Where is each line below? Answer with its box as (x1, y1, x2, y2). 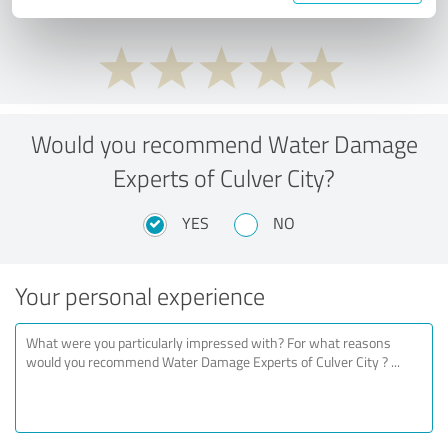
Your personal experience (15, 278, 265, 312)
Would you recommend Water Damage (30, 126, 418, 160)
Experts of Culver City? (113, 160, 335, 194)
